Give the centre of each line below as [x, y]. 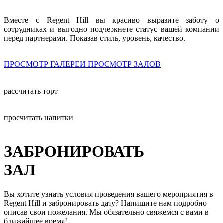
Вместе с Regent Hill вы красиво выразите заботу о [111, 20]
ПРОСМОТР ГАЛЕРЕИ [46, 64]
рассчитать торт [31, 91]
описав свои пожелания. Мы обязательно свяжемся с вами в [106, 212]
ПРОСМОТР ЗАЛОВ [124, 64]
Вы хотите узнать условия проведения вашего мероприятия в [109, 194]
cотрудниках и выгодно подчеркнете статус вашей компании [111, 29]
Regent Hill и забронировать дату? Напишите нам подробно [105, 203]
